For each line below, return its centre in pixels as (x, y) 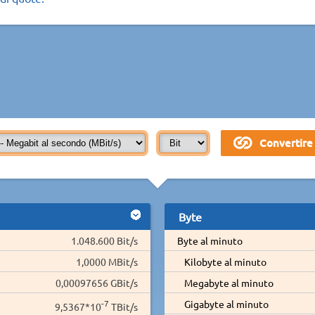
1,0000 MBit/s (107, 261)
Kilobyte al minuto (225, 261)
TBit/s (123, 306)
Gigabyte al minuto (226, 303)
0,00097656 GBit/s (97, 282)
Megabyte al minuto (229, 282)
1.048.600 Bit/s (104, 240)
